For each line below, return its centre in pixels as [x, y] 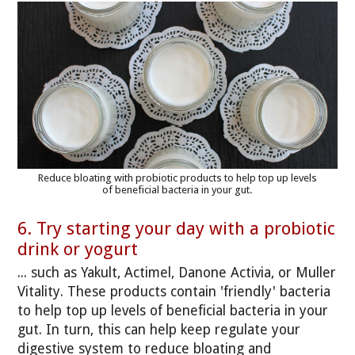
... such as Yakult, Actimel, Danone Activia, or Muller [177, 272]
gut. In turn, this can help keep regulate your [159, 329]
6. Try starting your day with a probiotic [177, 229]
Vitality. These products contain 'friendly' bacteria [174, 291]
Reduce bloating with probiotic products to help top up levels [177, 177]
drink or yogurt [78, 249]
